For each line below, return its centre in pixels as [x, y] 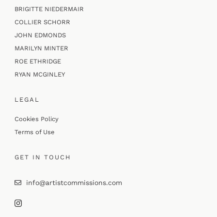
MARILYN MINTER [41, 48]
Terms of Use [34, 132]
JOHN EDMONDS [40, 35]
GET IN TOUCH [43, 157]
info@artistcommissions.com [74, 182]
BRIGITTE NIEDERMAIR [49, 9]
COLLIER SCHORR [42, 22]
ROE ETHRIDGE [38, 61]
